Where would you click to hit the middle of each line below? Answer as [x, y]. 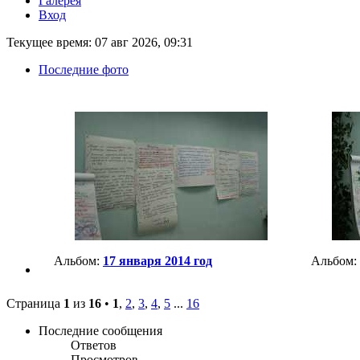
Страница [35, 304]
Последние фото [84, 70]
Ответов [94, 346]
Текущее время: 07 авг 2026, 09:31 [100, 43]
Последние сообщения [100, 331]
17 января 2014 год [157, 261]
